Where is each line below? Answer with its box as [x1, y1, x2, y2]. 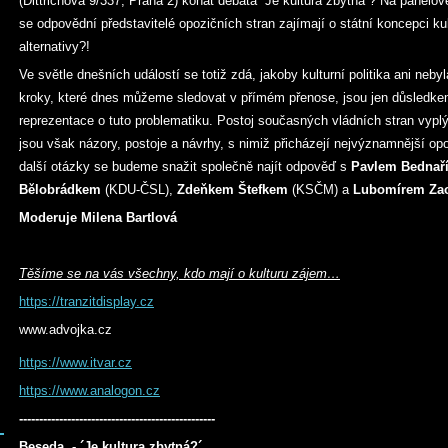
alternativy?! [19, 39, 90, 54]
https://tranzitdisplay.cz [19, 294, 154, 309]
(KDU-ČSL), [101, 182, 177, 197]
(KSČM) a [288, 182, 353, 197]
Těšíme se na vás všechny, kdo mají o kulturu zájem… [19, 266, 340, 281]
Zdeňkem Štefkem [177, 182, 288, 197]
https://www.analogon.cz [19, 383, 160, 398]
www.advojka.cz [19, 322, 112, 337]
